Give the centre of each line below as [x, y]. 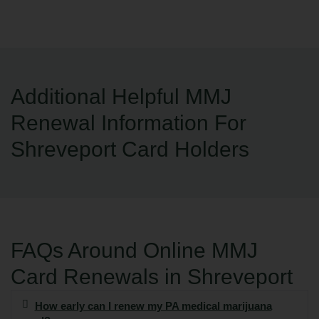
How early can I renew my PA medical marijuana [153, 307]
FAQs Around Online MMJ [134, 251]
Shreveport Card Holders [130, 150]
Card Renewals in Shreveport [152, 277]
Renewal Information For [129, 123]
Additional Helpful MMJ [121, 97]
